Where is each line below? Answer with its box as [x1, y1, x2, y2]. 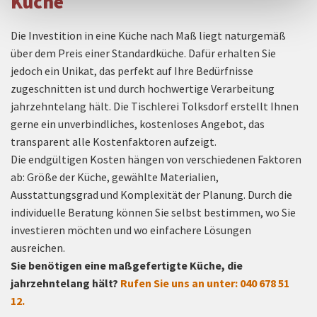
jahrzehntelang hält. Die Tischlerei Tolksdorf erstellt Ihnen [11, 98, 299, 113]
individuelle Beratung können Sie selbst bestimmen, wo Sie [11, 204, 296, 219]
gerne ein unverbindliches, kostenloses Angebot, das [11, 116, 265, 131]
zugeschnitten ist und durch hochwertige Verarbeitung [11, 81, 275, 96]
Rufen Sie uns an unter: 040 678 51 [120, 275, 289, 290]
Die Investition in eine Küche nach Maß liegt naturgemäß [11, 28, 286, 42]
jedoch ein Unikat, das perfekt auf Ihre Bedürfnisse [11, 63, 253, 78]
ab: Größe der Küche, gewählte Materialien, [11, 169, 219, 184]
